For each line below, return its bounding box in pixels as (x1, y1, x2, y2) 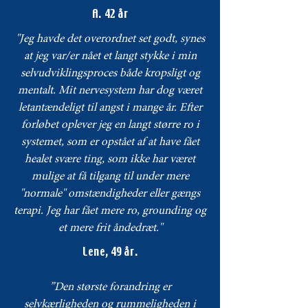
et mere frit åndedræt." (58, 223, 162, 235)
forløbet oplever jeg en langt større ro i (21, 120, 199, 132)
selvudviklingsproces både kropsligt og (20, 68, 200, 80)
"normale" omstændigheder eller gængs (20, 188, 200, 201)
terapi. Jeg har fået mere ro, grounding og (14, 206, 206, 218)
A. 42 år (91, 7, 129, 23)
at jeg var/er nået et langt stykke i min (23, 51, 197, 63)
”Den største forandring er (49, 282, 171, 294)
